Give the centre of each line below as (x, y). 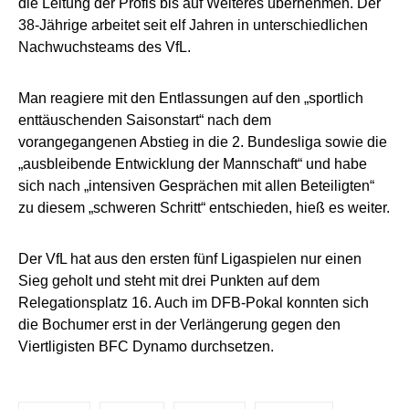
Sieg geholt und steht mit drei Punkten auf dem (169, 280)
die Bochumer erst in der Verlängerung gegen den (179, 324)
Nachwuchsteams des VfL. (105, 47)
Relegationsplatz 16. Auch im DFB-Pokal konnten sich (194, 302)
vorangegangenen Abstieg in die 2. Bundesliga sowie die (203, 142)
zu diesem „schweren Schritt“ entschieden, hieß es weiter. (204, 207)
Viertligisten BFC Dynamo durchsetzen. (146, 346)
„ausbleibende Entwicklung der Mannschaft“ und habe (193, 163)
